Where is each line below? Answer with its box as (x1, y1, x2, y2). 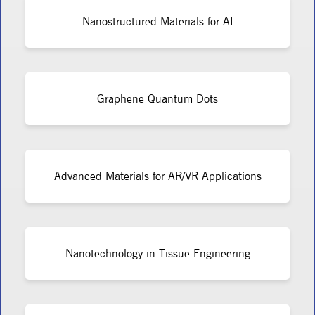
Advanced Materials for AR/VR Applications (53, 169, 262, 183)
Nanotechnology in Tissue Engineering (65, 246, 250, 260)
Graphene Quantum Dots (97, 91, 218, 105)
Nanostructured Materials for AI (82, 14, 233, 28)
